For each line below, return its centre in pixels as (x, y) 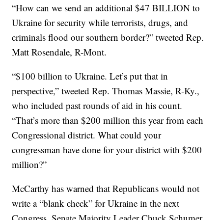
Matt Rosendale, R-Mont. (59, 52)
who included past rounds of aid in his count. (97, 106)
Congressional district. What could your (87, 135)
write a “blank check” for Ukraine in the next (96, 203)
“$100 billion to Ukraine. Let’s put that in (90, 76)
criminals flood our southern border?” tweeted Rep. (108, 37)
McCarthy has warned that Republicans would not (106, 189)
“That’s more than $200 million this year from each (108, 120)
